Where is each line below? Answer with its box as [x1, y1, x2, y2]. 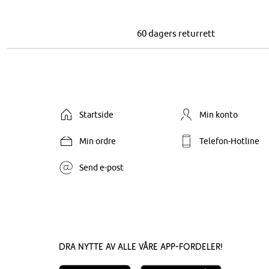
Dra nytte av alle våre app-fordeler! [59, 241, 223, 253]
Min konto [199, 110, 238, 120]
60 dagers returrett [137, 28, 216, 39]
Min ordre [79, 136, 116, 147]
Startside [79, 110, 113, 120]
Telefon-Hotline [199, 136, 259, 147]
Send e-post [79, 163, 124, 173]
